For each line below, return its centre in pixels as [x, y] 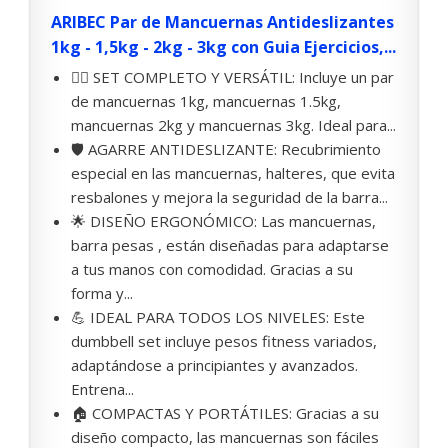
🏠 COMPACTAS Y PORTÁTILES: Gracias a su [225, 413]
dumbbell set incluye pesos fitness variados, [224, 341]
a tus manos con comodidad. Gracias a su [212, 269]
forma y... [102, 293]
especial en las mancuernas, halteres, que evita [233, 173]
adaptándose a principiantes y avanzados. [214, 365]
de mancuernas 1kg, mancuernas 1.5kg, [206, 101]
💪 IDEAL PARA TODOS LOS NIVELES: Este [218, 317]
